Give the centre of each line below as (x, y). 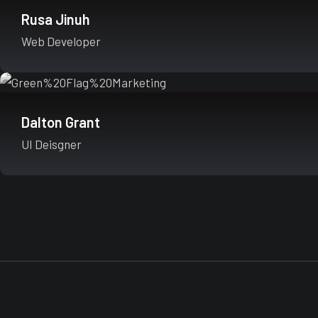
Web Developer (61, 41)
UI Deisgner (51, 144)
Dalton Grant (61, 122)
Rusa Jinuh (56, 19)
